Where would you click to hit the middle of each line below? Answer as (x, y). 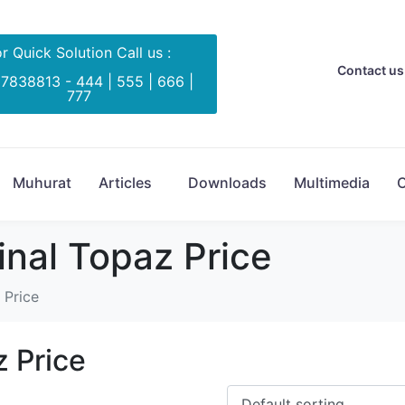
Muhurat (42, 182)
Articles (125, 182)
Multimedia (332, 182)
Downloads (227, 182)
